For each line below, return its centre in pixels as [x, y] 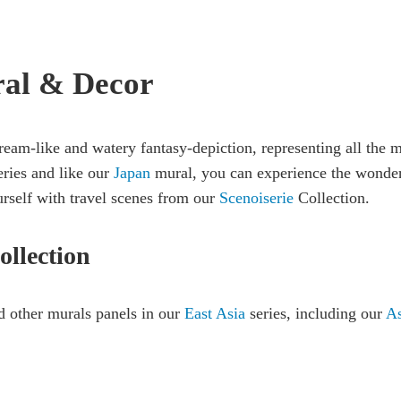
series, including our [316, 314]
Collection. [332, 197]
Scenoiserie [256, 197]
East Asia [215, 314]
